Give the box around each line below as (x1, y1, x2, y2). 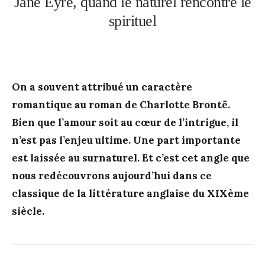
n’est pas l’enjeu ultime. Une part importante (12, 133, 241, 147)
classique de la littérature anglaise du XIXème (12, 186, 249, 200)
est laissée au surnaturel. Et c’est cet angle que (12, 151, 250, 164)
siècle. (12, 204, 44, 218)
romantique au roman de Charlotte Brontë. (12, 98, 230, 111)
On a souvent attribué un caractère (12, 80, 192, 93)
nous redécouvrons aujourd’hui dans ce (12, 169, 212, 182)
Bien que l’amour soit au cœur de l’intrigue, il (12, 115, 238, 129)
